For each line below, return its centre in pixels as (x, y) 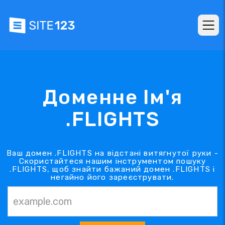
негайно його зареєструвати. (113, 177)
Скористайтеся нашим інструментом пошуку (113, 161)
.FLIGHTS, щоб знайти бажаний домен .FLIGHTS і (113, 169)
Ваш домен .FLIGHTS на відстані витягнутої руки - (113, 153)
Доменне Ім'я (113, 97)
